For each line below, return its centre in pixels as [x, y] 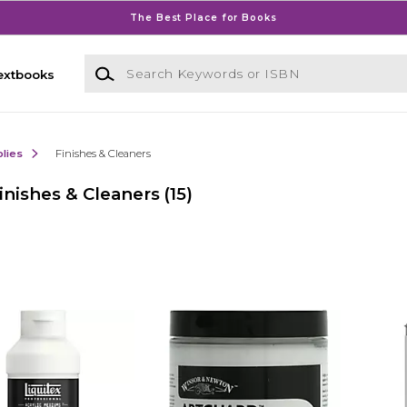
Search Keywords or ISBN [164, 63]
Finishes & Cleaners [103, 153]
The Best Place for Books [203, 17]
